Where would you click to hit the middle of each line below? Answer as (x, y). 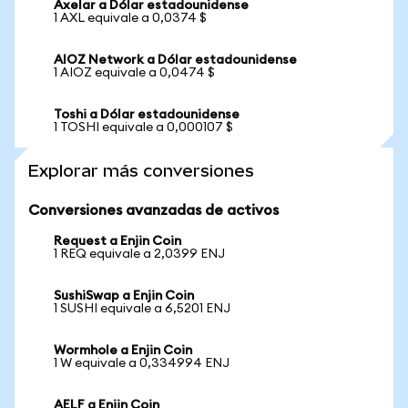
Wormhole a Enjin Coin (123, 351)
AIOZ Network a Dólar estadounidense (175, 60)
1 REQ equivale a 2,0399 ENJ (139, 254)
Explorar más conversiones (141, 171)
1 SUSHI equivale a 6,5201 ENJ (142, 309)
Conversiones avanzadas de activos (153, 210)
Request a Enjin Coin (117, 241)
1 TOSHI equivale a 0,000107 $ (143, 127)
